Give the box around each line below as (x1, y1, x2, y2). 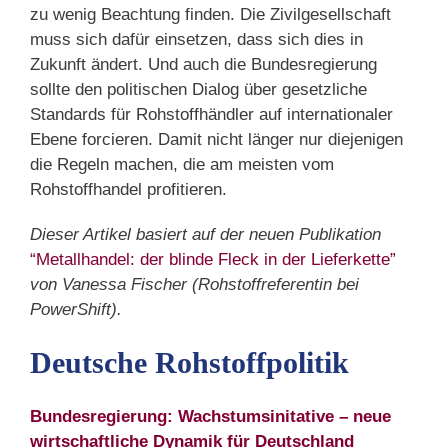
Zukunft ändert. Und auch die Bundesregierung (30, 55, 377, 75)
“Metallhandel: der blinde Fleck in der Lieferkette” (30, 250, 396, 270)
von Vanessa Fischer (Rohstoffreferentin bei (30, 275, 359, 295)
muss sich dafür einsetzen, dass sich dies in (30, 30, 363, 50)
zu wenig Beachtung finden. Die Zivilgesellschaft (30, 5, 391, 25)
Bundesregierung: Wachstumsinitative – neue (30, 407, 391, 427)
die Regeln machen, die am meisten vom (30, 155, 334, 175)
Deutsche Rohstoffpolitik (30, 346, 349, 380)
